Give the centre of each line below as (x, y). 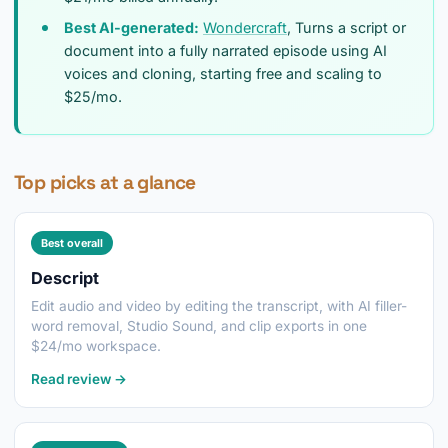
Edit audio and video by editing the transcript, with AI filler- (219, 306)
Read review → (79, 379)
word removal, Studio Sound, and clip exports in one (199, 326)
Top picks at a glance (105, 182)
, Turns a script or (346, 27)
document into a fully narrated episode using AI (225, 50)
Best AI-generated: (131, 27)
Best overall (72, 243)
